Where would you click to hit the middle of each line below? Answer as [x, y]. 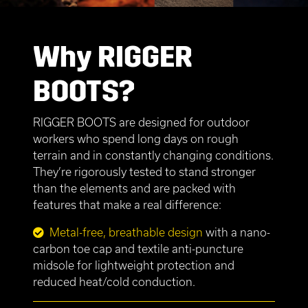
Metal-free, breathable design [126, 232]
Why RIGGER [113, 57]
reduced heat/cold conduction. [114, 282]
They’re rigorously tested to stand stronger [144, 172]
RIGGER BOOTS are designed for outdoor [141, 122]
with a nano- [236, 232]
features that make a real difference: [127, 205]
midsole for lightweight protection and [134, 265]
